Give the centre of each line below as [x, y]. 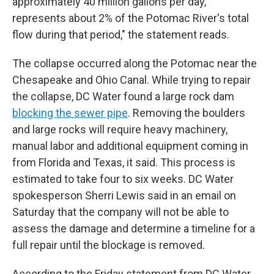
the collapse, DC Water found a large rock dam [123, 96]
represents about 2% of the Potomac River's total [131, 18]
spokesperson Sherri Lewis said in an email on [124, 195]
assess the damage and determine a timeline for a [134, 228]
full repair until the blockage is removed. [109, 245]
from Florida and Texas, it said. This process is [124, 162]
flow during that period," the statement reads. [121, 35]
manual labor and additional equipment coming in [130, 146]
